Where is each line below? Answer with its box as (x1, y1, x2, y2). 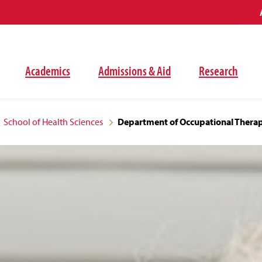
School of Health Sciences (3, 116, 103, 127)
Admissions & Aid (98, 63, 171, 79)
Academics (25, 63, 70, 79)
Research (199, 63, 238, 79)
